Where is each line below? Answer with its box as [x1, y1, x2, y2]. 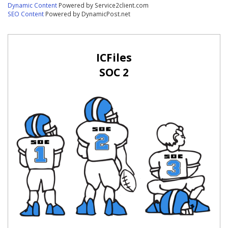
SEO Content [8, 9, 44, 18]
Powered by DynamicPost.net [44, 9, 131, 18]
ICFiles [96, 50, 132, 65]
